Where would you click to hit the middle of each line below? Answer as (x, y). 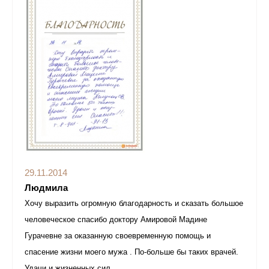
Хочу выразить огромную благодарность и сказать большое (134, 204)
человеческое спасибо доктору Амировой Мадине (116, 220)
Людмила (46, 188)
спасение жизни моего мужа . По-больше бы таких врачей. (131, 252)
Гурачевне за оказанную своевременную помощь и (118, 236)
